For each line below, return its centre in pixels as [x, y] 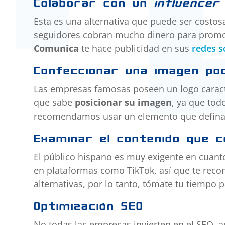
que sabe [54, 103]
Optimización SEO [89, 206]
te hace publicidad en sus [136, 48]
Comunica [57, 48]
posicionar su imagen [124, 103]
